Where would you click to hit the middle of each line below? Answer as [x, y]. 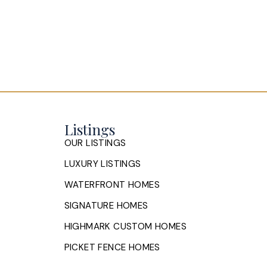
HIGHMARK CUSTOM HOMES [125, 226]
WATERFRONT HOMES [112, 184]
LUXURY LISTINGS [103, 164]
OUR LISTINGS [95, 143]
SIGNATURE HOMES [106, 205]
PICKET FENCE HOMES [112, 247]
